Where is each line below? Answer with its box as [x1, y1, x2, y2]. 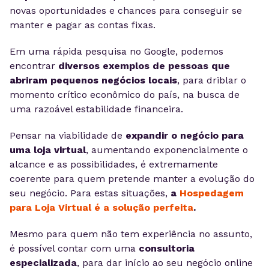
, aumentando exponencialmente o [86, 144, 248, 156]
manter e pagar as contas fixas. [10, 19, 156, 31]
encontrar [10, 60, 58, 71]
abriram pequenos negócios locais [10, 74, 177, 86]
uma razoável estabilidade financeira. [10, 103, 183, 115]
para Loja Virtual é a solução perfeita [10, 202, 193, 213]
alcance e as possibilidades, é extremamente [10, 159, 218, 170]
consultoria [139, 243, 195, 254]
